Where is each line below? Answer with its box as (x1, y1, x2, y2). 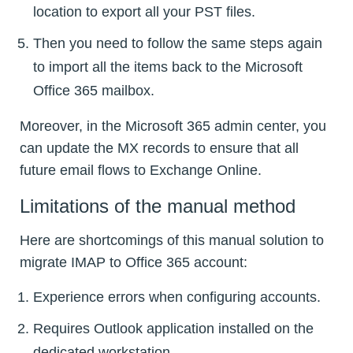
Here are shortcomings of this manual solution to (20, 232, 324, 249)
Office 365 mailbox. (33, 82, 154, 98)
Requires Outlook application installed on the (33, 321, 314, 337)
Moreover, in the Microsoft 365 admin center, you (20, 117, 326, 134)
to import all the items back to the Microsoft (33, 58, 303, 75)
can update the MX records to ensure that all (20, 139, 299, 156)
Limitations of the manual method (20, 195, 295, 217)
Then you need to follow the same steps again (33, 35, 322, 51)
